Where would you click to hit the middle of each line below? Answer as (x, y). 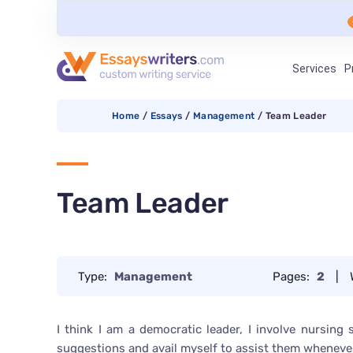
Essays (166, 116)
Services (314, 69)
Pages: (292, 276)
